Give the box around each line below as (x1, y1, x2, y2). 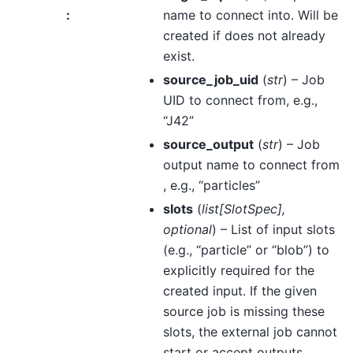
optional (162, 221, 212, 237)
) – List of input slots (211, 221, 335, 237)
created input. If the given (162, 283, 317, 299)
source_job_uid (162, 72, 258, 87)
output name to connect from (162, 157, 340, 173)
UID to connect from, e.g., (162, 92, 318, 108)
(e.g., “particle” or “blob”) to (162, 242, 329, 258)
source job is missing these (162, 303, 325, 319)
